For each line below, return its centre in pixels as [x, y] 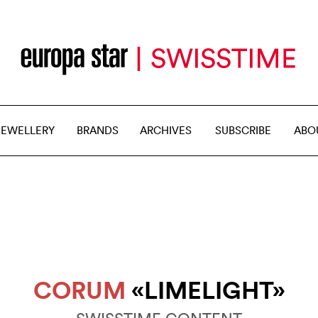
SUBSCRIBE [243, 130]
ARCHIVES [166, 130]
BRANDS [98, 130]
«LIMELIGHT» [205, 290]
